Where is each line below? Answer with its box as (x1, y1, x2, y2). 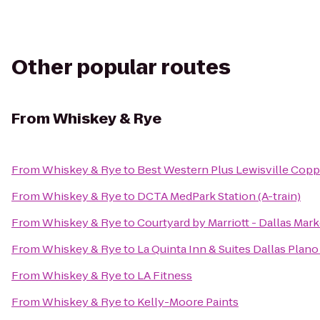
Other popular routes (11, 54, 231, 81)
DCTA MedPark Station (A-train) (137, 189, 301, 204)
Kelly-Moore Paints (137, 294, 239, 309)
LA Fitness (137, 268, 192, 283)
